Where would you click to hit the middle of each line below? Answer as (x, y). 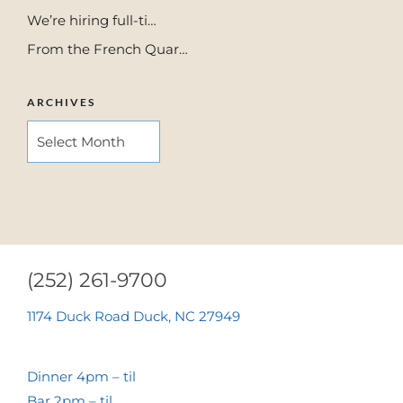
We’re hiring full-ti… (92, 20)
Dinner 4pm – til (81, 377)
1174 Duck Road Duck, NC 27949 (134, 317)
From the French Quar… (107, 49)
